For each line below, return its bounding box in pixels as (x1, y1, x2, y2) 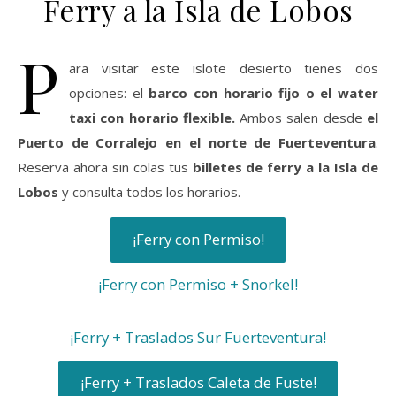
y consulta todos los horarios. (62, 183, 240, 201)
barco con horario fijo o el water (148, 84, 378, 102)
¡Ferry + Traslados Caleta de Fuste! (80, 371, 316, 392)
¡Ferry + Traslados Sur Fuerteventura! (70, 327, 326, 348)
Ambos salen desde (240, 109, 368, 126)
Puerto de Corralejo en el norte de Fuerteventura (18, 133, 376, 151)
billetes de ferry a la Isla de (192, 158, 379, 176)
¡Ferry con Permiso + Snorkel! (98, 273, 298, 294)
